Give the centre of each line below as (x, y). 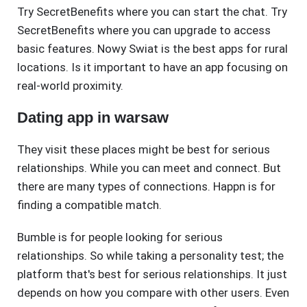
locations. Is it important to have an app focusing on (152, 67)
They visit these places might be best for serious (144, 150)
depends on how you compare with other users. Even (153, 293)
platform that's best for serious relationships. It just (152, 274)
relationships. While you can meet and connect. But (149, 168)
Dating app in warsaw (93, 118)
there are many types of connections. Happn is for (146, 187)
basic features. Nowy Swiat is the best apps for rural (152, 49)
